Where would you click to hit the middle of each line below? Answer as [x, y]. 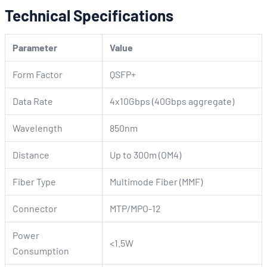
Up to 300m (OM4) [145, 155]
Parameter [35, 47]
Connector [35, 208]
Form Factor [38, 74]
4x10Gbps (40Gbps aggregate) [172, 101]
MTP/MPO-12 [135, 208]
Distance [31, 155]
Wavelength [38, 128]
